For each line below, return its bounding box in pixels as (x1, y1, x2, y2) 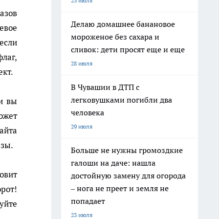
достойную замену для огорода (71, 171, 186, 180)
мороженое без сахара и (71, 32, 159, 42)
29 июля (71, 123, 92, 130)
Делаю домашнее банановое (71, 19, 175, 29)
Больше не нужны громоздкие (71, 145, 183, 155)
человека (71, 108, 104, 117)
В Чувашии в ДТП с (71, 82, 139, 92)
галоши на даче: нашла (71, 158, 155, 168)
